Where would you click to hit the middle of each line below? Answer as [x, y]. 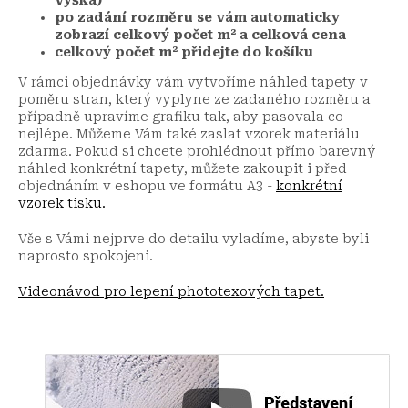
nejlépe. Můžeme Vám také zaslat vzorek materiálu [189, 133]
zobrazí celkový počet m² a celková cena [200, 34]
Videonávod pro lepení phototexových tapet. [171, 291]
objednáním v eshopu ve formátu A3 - [147, 185]
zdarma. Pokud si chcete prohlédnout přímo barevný [197, 151]
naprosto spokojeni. [86, 255]
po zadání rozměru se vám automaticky [197, 17]
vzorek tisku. [62, 203]
